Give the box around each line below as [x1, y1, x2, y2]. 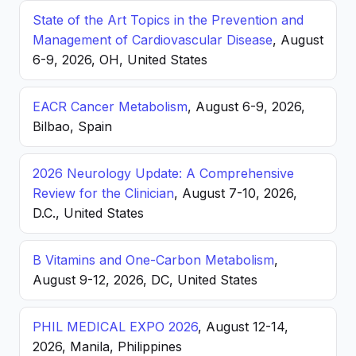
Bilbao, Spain [33, 118, 112, 134]
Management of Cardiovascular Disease [33, 32, 273, 48]
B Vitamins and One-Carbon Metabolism [33, 252, 274, 268]
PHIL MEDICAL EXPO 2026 [33, 319, 198, 335]
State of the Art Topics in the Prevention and [33, 12, 304, 28]
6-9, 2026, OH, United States [33, 52, 207, 68]
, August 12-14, [198, 319, 288, 335]
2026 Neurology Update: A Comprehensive [33, 165, 294, 181]
